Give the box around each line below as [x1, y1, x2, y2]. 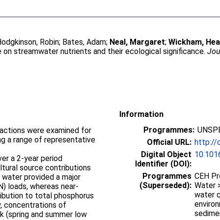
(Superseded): [139, 180, 192, 190]
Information [119, 109, 164, 119]
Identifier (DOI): [135, 159, 192, 168]
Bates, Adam [62, 37, 107, 47]
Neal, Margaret [110, 37, 165, 47]
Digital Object [141, 149, 192, 159]
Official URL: [147, 137, 192, 147]
